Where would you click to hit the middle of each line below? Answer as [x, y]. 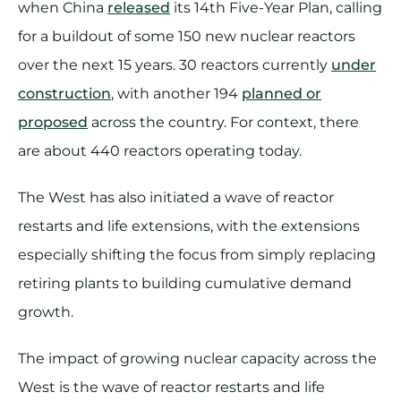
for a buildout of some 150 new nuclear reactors [187, 36]
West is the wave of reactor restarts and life [171, 387]
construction [64, 93]
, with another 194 [176, 93]
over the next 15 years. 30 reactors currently [175, 64]
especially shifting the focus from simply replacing [197, 254]
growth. [46, 311]
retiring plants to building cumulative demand [185, 283]
